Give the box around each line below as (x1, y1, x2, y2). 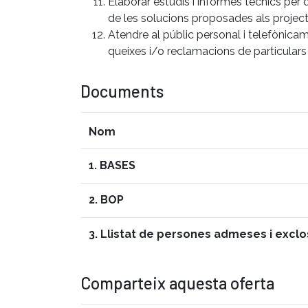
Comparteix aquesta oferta (80, 272, 274, 293)
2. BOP (89, 192, 124, 206)
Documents (80, 80, 164, 101)
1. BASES (89, 158, 135, 172)
